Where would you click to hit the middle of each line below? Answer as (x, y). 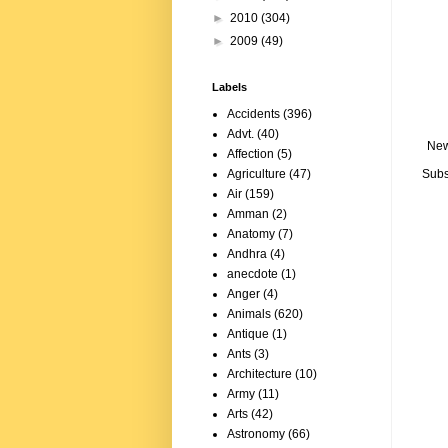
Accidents (253, 114)
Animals (249, 314)
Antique (248, 334)
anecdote (252, 274)
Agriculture (256, 174)
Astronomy (256, 434)
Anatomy (251, 234)
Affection (250, 154)
